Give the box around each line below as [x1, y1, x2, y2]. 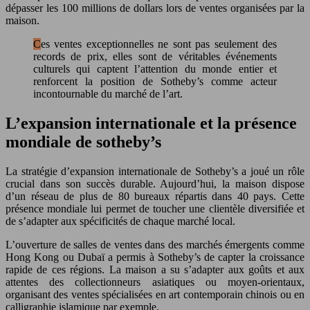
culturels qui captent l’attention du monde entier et [33, 63, 277, 75]
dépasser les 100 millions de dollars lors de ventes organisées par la [6, 2, 304, 15]
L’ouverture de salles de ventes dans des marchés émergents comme [6, 239, 304, 251]
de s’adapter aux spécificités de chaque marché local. [6, 215, 235, 228]
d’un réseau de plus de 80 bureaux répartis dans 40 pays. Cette [6, 190, 304, 203]
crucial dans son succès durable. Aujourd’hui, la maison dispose [6, 178, 304, 190]
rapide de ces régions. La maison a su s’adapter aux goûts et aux [6, 264, 304, 276]
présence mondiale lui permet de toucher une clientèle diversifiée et [6, 203, 304, 215]
